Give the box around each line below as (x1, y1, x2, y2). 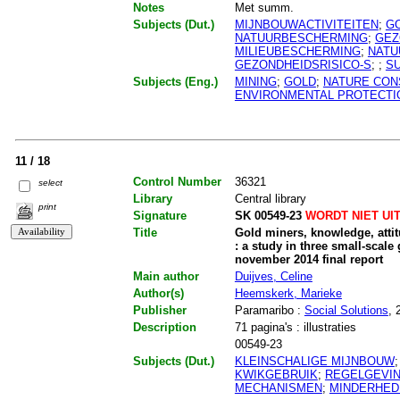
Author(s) (132, 287, 184, 301)
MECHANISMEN (234, 381, 322, 396)
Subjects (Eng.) (132, 74, 218, 88)
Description (132, 321, 196, 335)
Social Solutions (304, 304, 388, 318)
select (38, 177, 63, 187)
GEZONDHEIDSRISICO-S (234, 57, 371, 71)
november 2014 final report (234, 253, 383, 267)
